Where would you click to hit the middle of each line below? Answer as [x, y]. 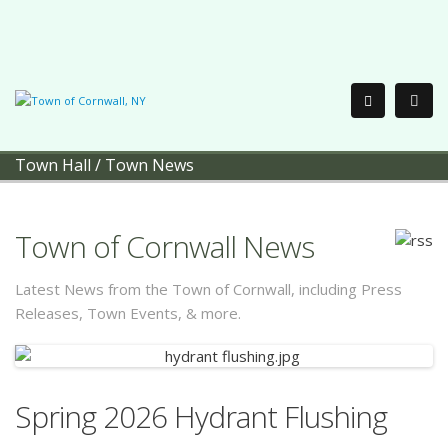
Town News [149, 165]
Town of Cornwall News [164, 246]
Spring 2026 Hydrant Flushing [201, 416]
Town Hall [53, 165]
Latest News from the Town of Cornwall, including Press [208, 289]
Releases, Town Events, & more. [128, 313]
